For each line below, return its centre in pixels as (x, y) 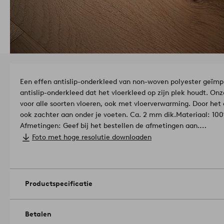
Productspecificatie (59, 184)
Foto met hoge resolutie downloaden (92, 137)
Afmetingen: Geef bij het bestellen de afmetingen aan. (110, 126)
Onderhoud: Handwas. (56, 137)
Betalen (38, 214)
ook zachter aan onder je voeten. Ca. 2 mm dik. (98, 115)
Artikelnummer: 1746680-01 (87, 170)
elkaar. (31, 170)
